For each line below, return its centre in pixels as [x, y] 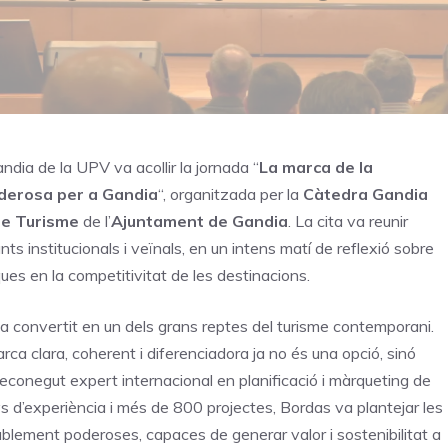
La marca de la [316, 167]
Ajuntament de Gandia [199, 221]
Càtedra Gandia [365, 194]
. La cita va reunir [348, 221]
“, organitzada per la [230, 194]
